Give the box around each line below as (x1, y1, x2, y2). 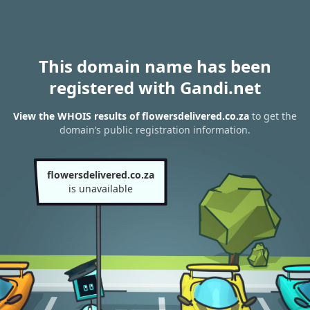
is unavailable (68, 182, 133, 195)
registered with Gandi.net (49, 76, 261, 99)
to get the (249, 109, 297, 123)
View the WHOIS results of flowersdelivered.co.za (13, 109, 249, 123)
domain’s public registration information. (60, 123, 250, 137)
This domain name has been (39, 55, 271, 77)
